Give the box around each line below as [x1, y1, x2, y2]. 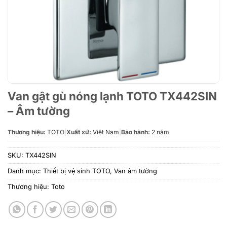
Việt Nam [91, 128, 119, 136]
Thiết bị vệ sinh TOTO [43, 167, 110, 175]
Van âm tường [114, 167, 157, 175]
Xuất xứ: [66, 128, 91, 136]
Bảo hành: [121, 128, 150, 136]
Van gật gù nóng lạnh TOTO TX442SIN [8, 89, 217, 103]
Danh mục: [8, 167, 43, 175]
